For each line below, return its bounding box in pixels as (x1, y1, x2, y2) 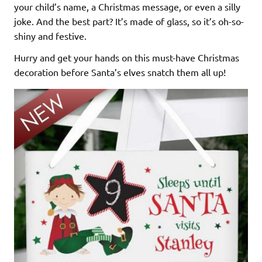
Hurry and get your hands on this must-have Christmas (14, 51, 239, 63)
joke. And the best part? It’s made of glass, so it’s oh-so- (14, 15, 244, 27)
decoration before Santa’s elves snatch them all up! (14, 65, 226, 78)
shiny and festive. (14, 29, 87, 42)
